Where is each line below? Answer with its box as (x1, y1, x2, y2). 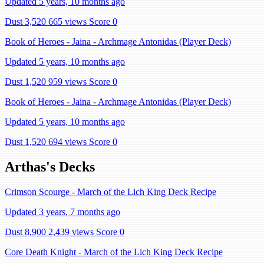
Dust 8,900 (5, 226, 46, 237)
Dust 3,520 (5, 16, 46, 27)
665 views (48, 16, 87, 27)
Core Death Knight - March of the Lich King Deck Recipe (5, 246, 223, 257)
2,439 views (48, 226, 94, 237)
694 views (48, 137, 87, 147)
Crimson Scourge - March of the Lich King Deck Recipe (5, 186, 216, 197)
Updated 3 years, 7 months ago (5, 206, 120, 217)
